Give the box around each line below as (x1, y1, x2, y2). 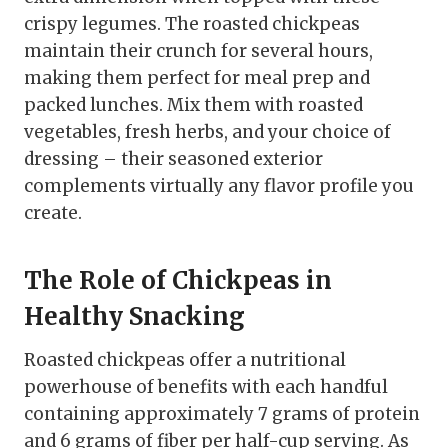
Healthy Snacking (24, 300, 245, 332)
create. (24, 201, 82, 224)
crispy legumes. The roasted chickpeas (24, 12, 360, 35)
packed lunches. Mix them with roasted (24, 93, 363, 116)
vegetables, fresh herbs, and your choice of (24, 120, 391, 143)
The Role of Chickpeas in (24, 264, 332, 296)
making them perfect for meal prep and (24, 66, 370, 89)
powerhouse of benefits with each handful (24, 375, 388, 398)
